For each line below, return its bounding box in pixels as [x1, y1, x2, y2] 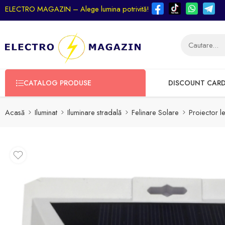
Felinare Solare [132, 106, 179, 118]
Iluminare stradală [67, 106, 122, 118]
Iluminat [35, 106, 57, 118]
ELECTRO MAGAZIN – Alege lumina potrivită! [5, 4, 149, 14]
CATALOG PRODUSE [24, 78, 91, 88]
